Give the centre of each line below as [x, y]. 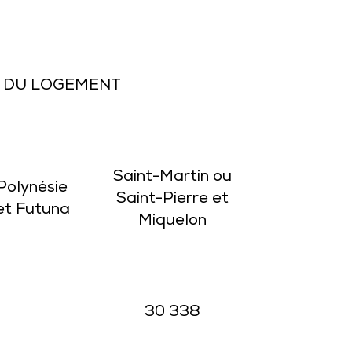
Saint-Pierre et [172, 200]
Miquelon [172, 222]
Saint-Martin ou [172, 178]
